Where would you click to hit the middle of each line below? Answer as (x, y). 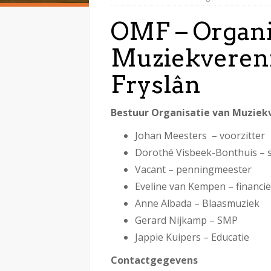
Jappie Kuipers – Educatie (192, 237)
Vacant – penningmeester (193, 169)
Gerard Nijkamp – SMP (186, 220)
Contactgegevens (154, 260)
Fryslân (156, 84)
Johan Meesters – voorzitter (200, 135)
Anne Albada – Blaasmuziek (197, 203)
